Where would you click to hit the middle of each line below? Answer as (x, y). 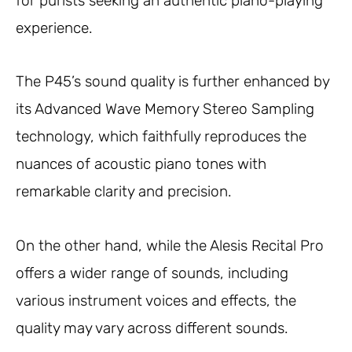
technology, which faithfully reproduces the (161, 137)
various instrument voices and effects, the (156, 300)
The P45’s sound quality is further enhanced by (172, 82)
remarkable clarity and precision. (124, 192)
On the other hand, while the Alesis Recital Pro (170, 245)
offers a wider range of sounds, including (152, 273)
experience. (54, 28)
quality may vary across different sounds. (152, 328)
